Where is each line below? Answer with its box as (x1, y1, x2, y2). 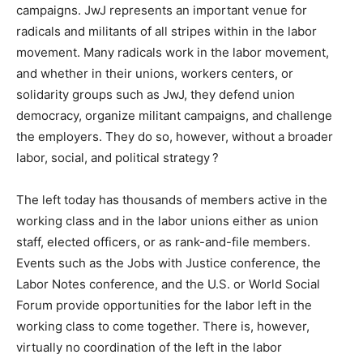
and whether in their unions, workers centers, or (16, 66, 293, 82)
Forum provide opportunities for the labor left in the (16, 297, 312, 314)
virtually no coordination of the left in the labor (16, 340, 282, 356)
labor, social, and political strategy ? (16, 150, 219, 166)
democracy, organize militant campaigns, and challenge (16, 108, 332, 124)
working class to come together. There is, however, (16, 318, 310, 335)
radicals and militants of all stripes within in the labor (16, 23, 317, 40)
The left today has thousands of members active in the (16, 192, 327, 208)
